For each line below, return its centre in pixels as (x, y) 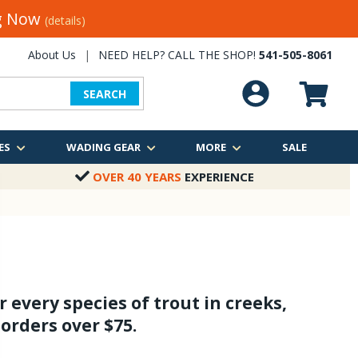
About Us (52, 55)
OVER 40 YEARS (137, 177)
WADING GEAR (103, 147)
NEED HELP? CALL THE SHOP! (179, 55)
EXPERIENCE (218, 177)
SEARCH (105, 93)
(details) (65, 20)
